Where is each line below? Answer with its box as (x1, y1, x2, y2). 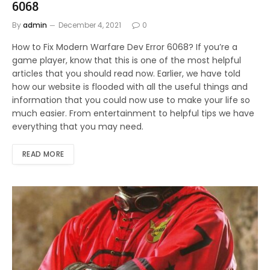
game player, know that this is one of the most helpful (12, 54, 241, 67)
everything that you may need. (12, 121, 143, 133)
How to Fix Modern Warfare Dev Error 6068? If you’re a (12, 41, 237, 54)
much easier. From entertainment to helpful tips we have (12, 107, 254, 120)
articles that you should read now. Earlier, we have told (12, 67, 240, 80)
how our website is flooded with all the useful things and (12, 81, 248, 93)
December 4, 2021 (58, 20, 121, 31)
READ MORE (22, 149, 64, 160)
